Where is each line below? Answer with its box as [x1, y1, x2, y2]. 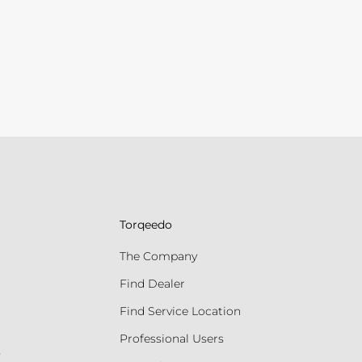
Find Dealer [119, 276, 185, 291]
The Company [119, 248, 197, 263]
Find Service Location [119, 303, 241, 318]
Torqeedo [119, 217, 172, 233]
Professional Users [119, 330, 224, 346]
